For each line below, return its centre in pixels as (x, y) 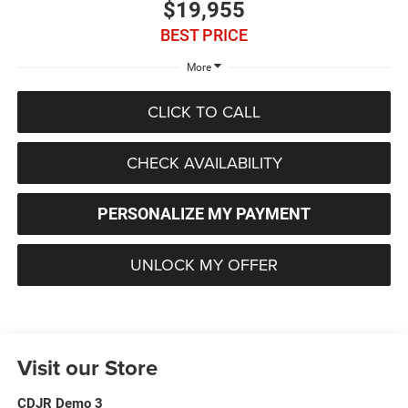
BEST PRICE (204, 35)
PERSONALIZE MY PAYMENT (204, 214)
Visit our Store (87, 368)
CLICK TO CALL (204, 112)
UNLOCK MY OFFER (204, 265)
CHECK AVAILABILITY (204, 163)
